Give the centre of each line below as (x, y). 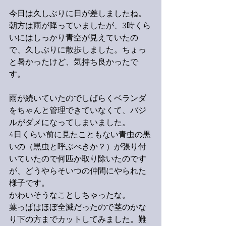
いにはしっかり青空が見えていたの (74, 38)
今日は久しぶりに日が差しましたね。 (78, 14)
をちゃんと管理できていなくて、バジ (78, 111)
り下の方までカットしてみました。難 (78, 220)
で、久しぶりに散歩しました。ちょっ (78, 50)
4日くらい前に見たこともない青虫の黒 (80, 135)
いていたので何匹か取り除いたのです (78, 159)
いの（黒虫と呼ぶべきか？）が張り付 (78, 147)
